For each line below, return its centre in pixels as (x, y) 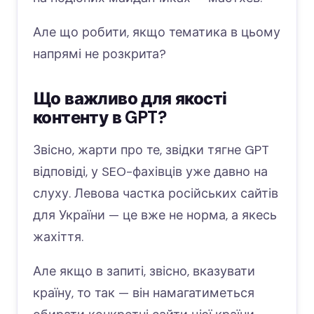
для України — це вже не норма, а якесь (155, 216)
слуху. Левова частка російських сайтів (156, 194)
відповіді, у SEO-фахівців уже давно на (150, 172)
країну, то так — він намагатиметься (144, 293)
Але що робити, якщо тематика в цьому (157, 33)
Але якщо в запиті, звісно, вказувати (144, 272)
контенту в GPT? (100, 118)
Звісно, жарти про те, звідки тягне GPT (151, 150)
